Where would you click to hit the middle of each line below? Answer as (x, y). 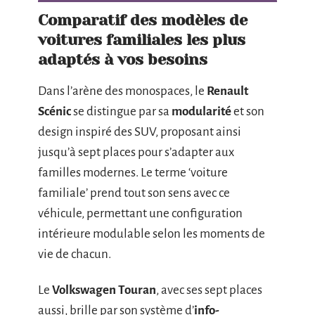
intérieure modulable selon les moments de (152, 233)
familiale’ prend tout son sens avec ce (134, 193)
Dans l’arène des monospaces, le (122, 91)
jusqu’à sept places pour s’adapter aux (136, 152)
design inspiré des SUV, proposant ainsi (140, 131)
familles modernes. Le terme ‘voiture (133, 172)
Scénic (54, 111)
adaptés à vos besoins (123, 59)
